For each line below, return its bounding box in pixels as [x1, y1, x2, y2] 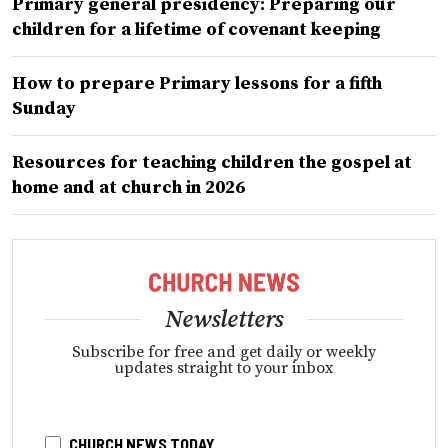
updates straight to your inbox [115, 357, 333, 378]
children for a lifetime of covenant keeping [12, 18, 381, 42]
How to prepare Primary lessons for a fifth [12, 72, 382, 96]
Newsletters [165, 304, 283, 335]
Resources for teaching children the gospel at [12, 151, 412, 175]
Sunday [12, 97, 76, 121]
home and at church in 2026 [12, 176, 245, 200]
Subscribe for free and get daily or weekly [72, 341, 376, 362]
